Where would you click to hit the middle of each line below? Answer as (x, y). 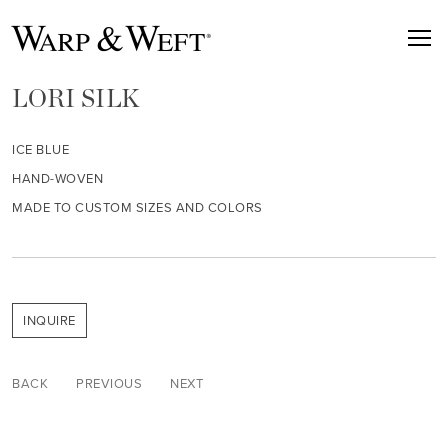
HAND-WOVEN (58, 178)
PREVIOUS (109, 383)
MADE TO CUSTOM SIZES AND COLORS (137, 207)
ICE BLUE (41, 149)
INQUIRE (49, 320)
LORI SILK (76, 99)
